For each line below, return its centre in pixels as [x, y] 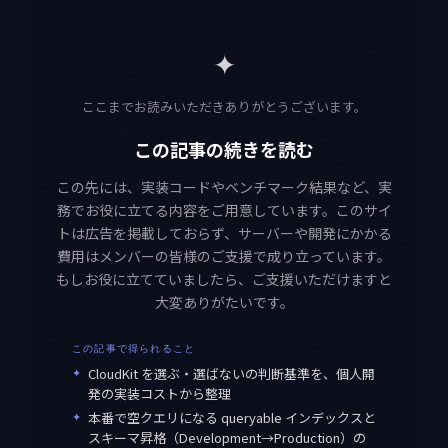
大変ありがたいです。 [224, 302]
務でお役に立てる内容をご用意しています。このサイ [224, 210]
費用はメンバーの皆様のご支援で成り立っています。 [224, 256]
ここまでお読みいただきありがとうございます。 [224, 107]
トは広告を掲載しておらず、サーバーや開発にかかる [224, 233]
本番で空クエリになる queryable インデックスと [232, 418]
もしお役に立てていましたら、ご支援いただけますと [224, 279]
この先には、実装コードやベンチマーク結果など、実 [224, 187]
